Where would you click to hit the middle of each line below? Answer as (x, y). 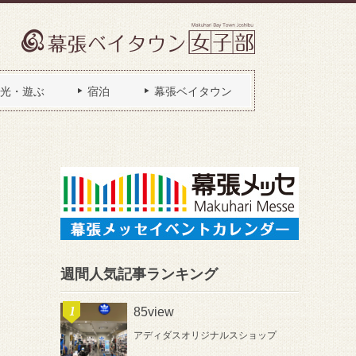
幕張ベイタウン (193, 91)
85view (154, 312)
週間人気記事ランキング (139, 274)
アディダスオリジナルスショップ (205, 335)
